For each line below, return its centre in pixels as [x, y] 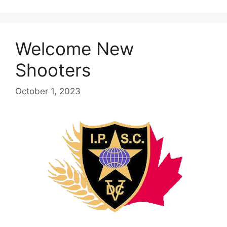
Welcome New [74, 49]
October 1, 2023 [48, 91]
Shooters [53, 70]
